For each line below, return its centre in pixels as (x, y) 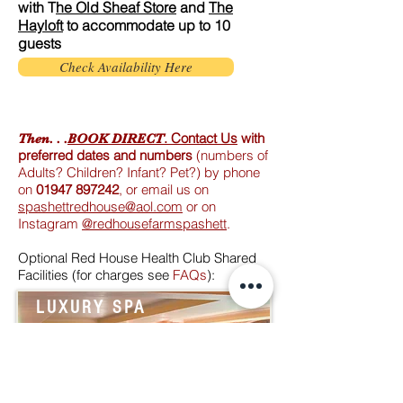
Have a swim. (74, 385)
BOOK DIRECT (116, 139)
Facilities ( (47, 275)
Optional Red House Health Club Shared (137, 258)
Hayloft (40, 25)
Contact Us (202, 138)
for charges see (125, 275)
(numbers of (230, 155)
